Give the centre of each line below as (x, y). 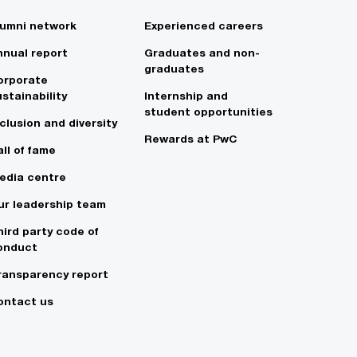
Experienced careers (204, 26)
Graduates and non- (202, 53)
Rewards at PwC (190, 139)
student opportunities (208, 112)
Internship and (186, 96)
